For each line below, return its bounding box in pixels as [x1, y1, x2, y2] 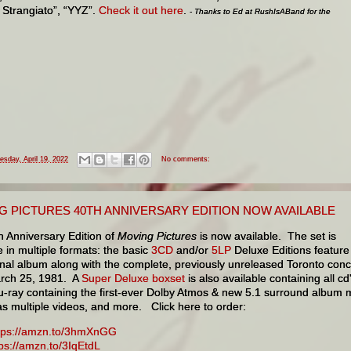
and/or [173, 243, 212, 256]
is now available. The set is [197, 229, 336, 242]
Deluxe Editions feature [231, 243, 349, 256]
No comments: [161, 154, 210, 163]
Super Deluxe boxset [81, 271, 185, 284]
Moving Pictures [118, 229, 197, 242]
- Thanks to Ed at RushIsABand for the [190, 7, 331, 16]
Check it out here [99, 4, 183, 17]
